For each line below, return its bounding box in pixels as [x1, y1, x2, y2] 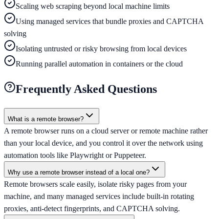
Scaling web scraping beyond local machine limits [16, 2, 170, 11]
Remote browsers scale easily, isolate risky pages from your [4, 179, 187, 188]
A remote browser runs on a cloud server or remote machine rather [4, 126, 208, 135]
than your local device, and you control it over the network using [4, 138, 203, 147]
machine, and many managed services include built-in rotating [4, 192, 194, 200]
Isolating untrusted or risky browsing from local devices [16, 44, 187, 53]
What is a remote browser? [8, 115, 84, 123]
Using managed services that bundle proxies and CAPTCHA [16, 17, 203, 26]
